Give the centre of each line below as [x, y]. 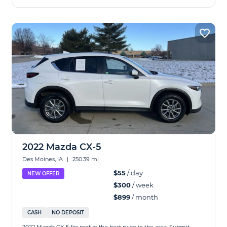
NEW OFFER [44, 174]
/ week [142, 185]
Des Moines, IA [44, 159]
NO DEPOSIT [68, 213]
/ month [144, 197]
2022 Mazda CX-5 [62, 147]
